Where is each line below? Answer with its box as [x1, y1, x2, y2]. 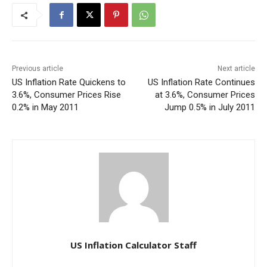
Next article [217, 64, 255, 73]
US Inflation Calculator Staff [70, 239, 197, 252]
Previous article [12, 64, 63, 73]
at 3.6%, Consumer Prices [154, 89, 255, 101]
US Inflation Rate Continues [147, 77, 255, 88]
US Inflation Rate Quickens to [12, 77, 126, 88]
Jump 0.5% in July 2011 [164, 102, 255, 113]
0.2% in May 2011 [12, 102, 79, 113]
